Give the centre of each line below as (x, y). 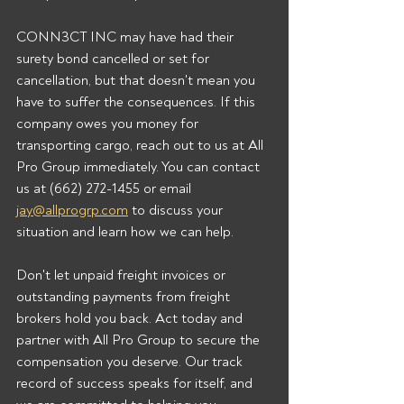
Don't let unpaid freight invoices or (123, 275)
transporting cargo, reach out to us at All (142, 145)
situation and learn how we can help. (125, 232)
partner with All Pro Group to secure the (140, 340)
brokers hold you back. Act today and (131, 318)
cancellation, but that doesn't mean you (138, 80)
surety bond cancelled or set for (115, 59)
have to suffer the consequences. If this (138, 102)
